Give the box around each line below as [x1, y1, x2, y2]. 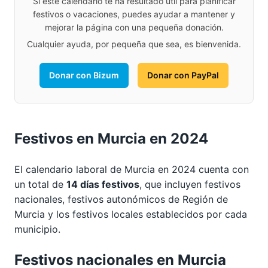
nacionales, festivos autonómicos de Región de [14, 193, 228, 206]
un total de [14, 178, 66, 191]
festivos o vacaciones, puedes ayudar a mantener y [33, 9, 235, 20]
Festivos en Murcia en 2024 [14, 130, 208, 148]
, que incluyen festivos [139, 178, 240, 191]
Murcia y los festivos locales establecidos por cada [14, 208, 247, 221]
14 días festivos [66, 178, 139, 191]
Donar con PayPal [147, 70, 219, 81]
